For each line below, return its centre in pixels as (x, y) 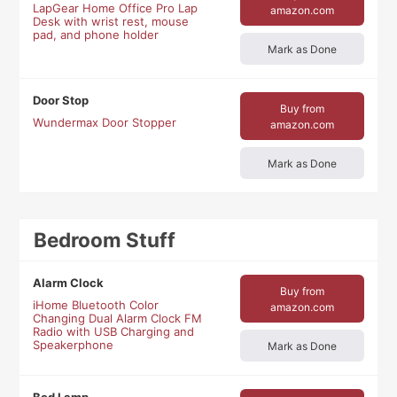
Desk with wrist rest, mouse (111, 22)
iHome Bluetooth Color (96, 305)
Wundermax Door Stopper (105, 123)
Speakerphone (74, 345)
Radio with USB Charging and (114, 332)
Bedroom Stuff (105, 240)
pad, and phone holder (96, 35)
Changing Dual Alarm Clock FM (118, 319)
